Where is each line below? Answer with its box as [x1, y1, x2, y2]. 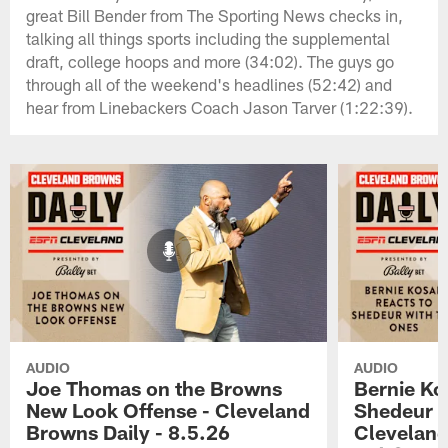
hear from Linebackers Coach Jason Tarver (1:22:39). [26, 97, 414, 118]
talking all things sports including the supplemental [26, 28, 391, 49]
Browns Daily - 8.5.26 [26, 420, 231, 445]
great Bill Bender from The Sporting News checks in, [26, 5, 404, 26]
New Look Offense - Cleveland [26, 398, 311, 423]
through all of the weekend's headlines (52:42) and [26, 74, 393, 95]
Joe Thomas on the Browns [26, 376, 283, 401]
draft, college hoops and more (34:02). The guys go [26, 51, 395, 72]
